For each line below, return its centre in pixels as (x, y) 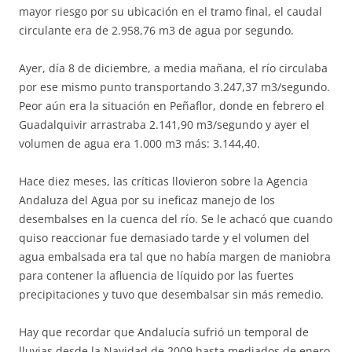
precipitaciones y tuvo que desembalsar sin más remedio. (171, 294)
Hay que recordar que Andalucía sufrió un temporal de (164, 332)
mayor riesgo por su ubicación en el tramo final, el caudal (170, 11)
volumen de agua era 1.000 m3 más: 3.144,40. (139, 143)
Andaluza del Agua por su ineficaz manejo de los (147, 200)
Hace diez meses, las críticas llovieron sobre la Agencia (163, 181)
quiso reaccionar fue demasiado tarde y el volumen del (164, 238)
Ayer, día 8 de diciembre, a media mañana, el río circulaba (173, 68)
